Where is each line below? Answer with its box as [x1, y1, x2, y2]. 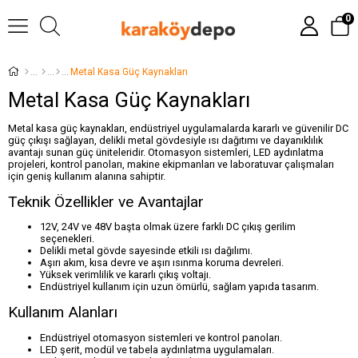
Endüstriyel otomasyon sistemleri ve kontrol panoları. [40, 331, 282, 344]
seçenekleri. [40, 233, 94, 245]
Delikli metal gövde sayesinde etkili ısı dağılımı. [40, 245, 253, 257]
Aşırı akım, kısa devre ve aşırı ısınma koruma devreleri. [40, 257, 284, 269]
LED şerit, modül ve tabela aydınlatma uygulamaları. [40, 343, 274, 356]
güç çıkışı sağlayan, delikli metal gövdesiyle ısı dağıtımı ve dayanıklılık [8, 133, 323, 146]
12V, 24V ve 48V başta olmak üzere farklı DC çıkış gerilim [40, 221, 296, 233]
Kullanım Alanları [8, 303, 117, 322]
